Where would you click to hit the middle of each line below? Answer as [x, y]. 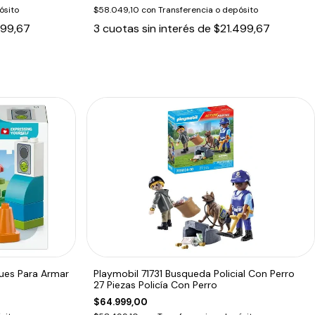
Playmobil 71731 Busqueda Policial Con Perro [194, 273]
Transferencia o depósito [208, 9]
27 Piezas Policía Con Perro [156, 284]
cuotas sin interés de [159, 28]
